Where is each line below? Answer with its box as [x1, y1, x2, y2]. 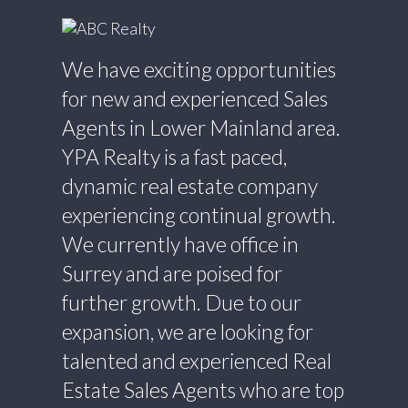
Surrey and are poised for [61, 260, 282, 287]
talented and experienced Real [61, 348, 331, 374]
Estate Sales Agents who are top [61, 377, 344, 403]
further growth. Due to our [61, 290, 301, 316]
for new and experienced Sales [61, 86, 328, 112]
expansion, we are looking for [61, 319, 313, 345]
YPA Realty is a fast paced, [61, 144, 287, 170]
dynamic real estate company [61, 173, 318, 199]
